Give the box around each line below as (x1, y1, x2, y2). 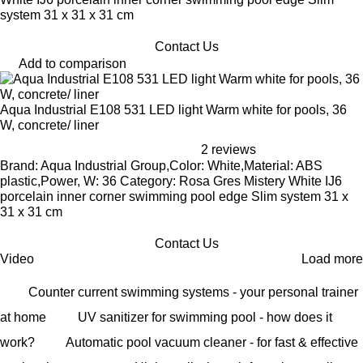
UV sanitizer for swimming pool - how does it (78, 310, 332, 324)
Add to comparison (19, 57, 126, 70)
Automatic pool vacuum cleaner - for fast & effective (66, 335, 358, 349)
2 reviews (201, 143, 256, 156)
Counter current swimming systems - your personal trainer (28, 285, 358, 299)
